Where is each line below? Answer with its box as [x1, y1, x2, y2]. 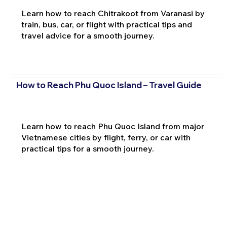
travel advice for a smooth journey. [21, 30, 155, 41]
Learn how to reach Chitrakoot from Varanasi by [21, 8, 205, 19]
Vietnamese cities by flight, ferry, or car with [21, 132, 191, 142]
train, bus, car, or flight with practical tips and [21, 19, 192, 30]
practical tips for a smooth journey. [21, 143, 154, 154]
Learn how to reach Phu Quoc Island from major [21, 121, 204, 131]
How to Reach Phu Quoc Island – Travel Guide [16, 79, 202, 90]
